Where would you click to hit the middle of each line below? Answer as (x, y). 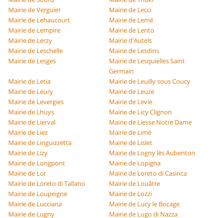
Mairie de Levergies (36, 102)
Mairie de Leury (31, 92)
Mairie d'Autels (130, 41)
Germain (121, 71)
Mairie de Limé (130, 133)
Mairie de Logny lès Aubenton (152, 153)
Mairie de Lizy (28, 153)
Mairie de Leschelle (36, 51)
